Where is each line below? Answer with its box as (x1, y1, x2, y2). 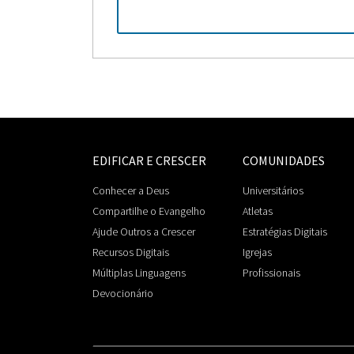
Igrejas (243, 244, 272, 259)
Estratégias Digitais (243, 224, 327, 239)
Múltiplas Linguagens (92, 265, 186, 280)
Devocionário (92, 285, 153, 300)
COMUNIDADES (243, 152, 325, 168)
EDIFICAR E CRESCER (92, 152, 206, 168)
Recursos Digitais (92, 244, 169, 259)
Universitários (243, 183, 303, 198)
